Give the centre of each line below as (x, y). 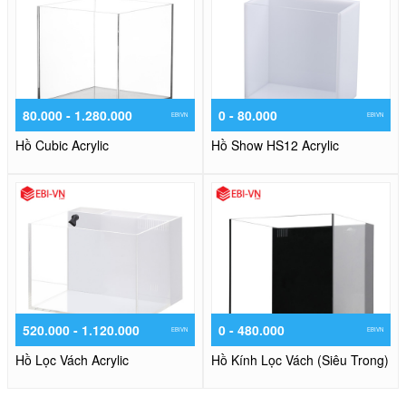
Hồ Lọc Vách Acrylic (72, 360)
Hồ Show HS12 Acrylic (275, 145)
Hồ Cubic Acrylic (62, 145)
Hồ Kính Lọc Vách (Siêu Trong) (300, 360)
